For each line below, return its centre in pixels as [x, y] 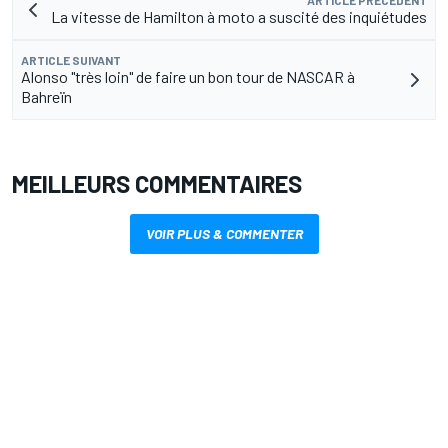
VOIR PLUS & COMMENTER [224, 234]
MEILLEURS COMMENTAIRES [157, 184]
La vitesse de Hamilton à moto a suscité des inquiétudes [239, 17]
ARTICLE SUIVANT [71, 60]
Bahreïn [46, 97]
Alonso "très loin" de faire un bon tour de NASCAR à [188, 77]
